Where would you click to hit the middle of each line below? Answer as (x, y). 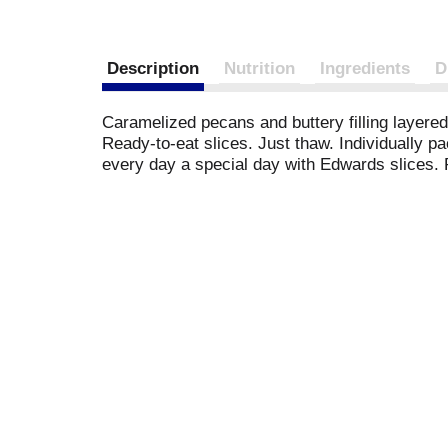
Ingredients (365, 68)
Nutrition (259, 68)
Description (153, 68)
